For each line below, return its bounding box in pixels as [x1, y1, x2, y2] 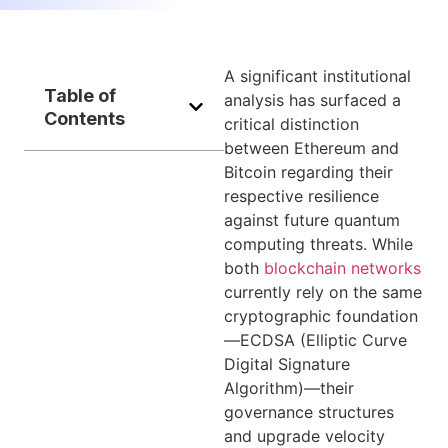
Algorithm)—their [224, 378, 354, 398]
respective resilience [224, 186, 379, 206]
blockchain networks [264, 258, 421, 278]
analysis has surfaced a [224, 90, 401, 110]
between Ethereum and [224, 138, 399, 158]
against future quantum [224, 210, 400, 230]
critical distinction [224, 114, 359, 134]
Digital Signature [224, 354, 350, 374]
